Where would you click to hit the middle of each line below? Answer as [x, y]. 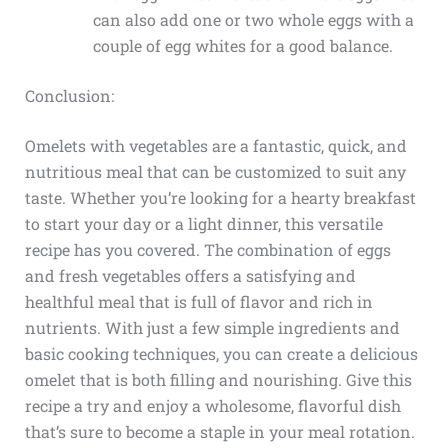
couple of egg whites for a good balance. [242, 46]
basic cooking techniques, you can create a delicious [221, 354]
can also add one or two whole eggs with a [253, 20]
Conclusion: [69, 96]
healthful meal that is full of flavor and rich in [198, 302]
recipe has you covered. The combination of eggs [207, 250]
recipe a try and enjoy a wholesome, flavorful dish [212, 406]
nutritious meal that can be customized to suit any [215, 172]
